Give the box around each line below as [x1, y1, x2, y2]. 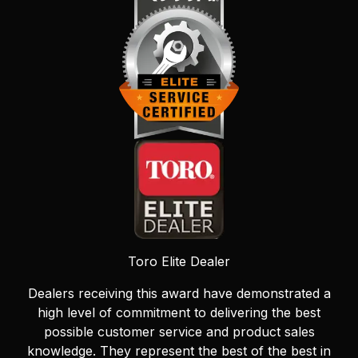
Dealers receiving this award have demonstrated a [27, 284, 331, 301]
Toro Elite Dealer [128, 253, 230, 269]
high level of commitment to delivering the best [38, 304, 320, 320]
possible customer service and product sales [43, 323, 315, 340]
